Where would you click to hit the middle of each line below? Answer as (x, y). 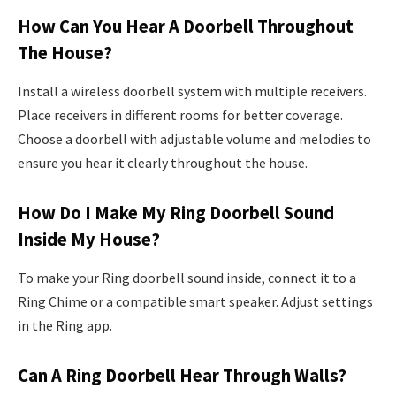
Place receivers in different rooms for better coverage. (180, 115)
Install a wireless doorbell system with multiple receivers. (192, 91)
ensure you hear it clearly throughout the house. (163, 163)
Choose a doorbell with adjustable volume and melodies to (194, 139)
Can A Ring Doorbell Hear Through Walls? (182, 376)
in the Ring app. (65, 326)
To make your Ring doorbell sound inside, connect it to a (187, 278)
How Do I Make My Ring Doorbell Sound (176, 213)
